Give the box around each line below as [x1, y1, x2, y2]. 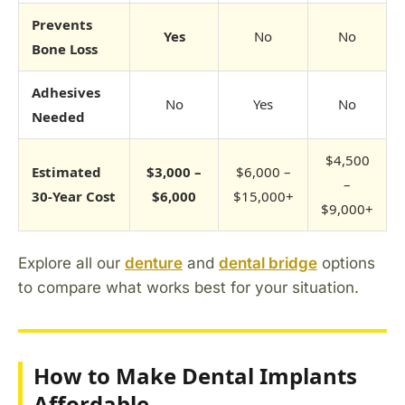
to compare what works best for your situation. [18, 278, 359, 297]
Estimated [32, 162, 101, 181]
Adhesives [32, 82, 100, 101]
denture [125, 253, 183, 272]
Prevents [32, 14, 92, 33]
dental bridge [219, 253, 317, 272]
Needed [32, 107, 85, 126]
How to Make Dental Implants [33, 360, 357, 391]
